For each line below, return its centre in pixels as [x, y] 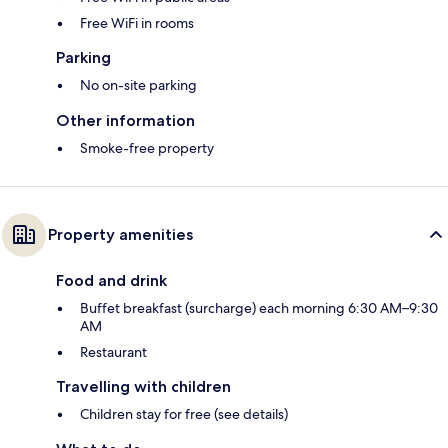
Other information [125, 120]
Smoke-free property [147, 147]
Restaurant [113, 351]
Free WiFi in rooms [137, 22]
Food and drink [111, 280]
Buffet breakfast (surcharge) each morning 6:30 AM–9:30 [259, 307]
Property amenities [120, 234]
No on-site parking [138, 84]
